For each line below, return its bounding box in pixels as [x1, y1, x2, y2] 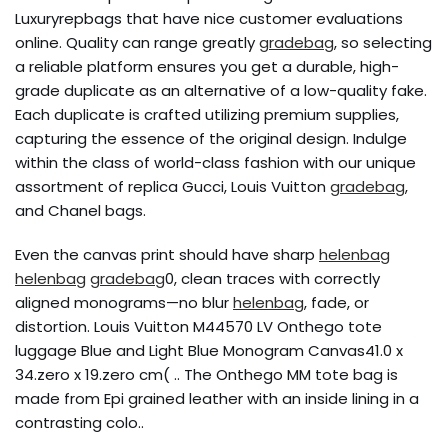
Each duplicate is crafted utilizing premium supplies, [15, 104, 399, 125]
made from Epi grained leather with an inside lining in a [15, 388, 419, 409]
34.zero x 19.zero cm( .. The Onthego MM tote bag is [15, 364, 398, 385]
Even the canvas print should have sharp [15, 244, 319, 265]
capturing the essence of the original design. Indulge [15, 128, 407, 149]
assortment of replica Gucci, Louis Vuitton [15, 176, 330, 197]
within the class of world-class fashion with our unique [15, 152, 416, 173]
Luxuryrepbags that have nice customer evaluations [15, 8, 403, 29]
